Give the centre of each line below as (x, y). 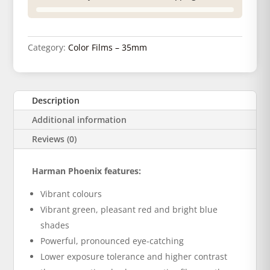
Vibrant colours (71, 194)
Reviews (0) (55, 139)
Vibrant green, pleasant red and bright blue (129, 209)
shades (55, 225)
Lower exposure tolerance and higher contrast (134, 256)
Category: (48, 47)
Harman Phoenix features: (87, 171)
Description (56, 100)
